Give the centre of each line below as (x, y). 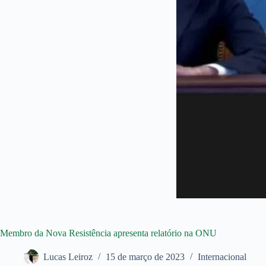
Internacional (222, 257)
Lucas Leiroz (68, 257)
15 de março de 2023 (145, 257)
